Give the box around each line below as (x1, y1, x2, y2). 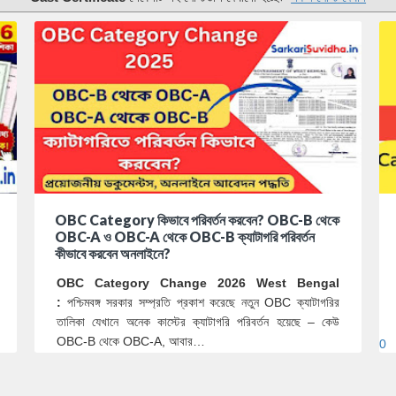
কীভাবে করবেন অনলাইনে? (55, 244, 171, 262)
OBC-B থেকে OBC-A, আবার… (57, 333, 205, 348)
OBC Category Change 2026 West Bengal (57, 275, 339, 290)
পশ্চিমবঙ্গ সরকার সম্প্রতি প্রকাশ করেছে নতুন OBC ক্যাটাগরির (61, 294, 339, 309)
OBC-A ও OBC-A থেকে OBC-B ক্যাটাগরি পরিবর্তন (55, 227, 315, 245)
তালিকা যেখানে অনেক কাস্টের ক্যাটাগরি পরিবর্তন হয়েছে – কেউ (57, 314, 339, 329)
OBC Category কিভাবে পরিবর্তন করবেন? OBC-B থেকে (55, 210, 339, 228)
